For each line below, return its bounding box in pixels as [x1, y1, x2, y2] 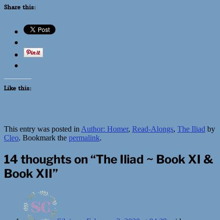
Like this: [4, 84, 31, 92]
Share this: [4, 3, 36, 11]
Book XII [4, 166, 53, 181]
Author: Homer [81, 125, 128, 134]
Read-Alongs [132, 125, 173, 134]
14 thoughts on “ [4, 152, 96, 167]
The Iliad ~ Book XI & [96, 152, 213, 167]
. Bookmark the [19, 134, 69, 142]
